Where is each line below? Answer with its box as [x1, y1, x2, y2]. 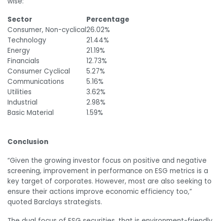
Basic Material [7, 108, 54, 118]
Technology [7, 36, 46, 45]
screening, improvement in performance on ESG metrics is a [7, 166, 208, 176]
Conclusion [7, 137, 48, 147]
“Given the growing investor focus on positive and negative [7, 156, 207, 166]
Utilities [7, 87, 32, 97]
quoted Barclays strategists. [7, 197, 104, 207]
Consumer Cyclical [7, 67, 70, 76]
